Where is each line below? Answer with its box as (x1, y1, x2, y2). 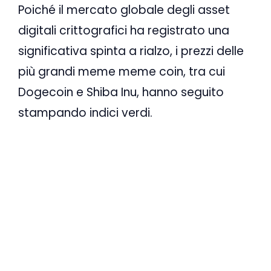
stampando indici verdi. (18, 105, 152, 121)
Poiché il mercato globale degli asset (18, 2, 230, 18)
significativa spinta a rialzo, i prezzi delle (18, 43, 244, 59)
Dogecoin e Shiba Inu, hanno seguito (18, 84, 224, 100)
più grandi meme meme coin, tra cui (18, 64, 225, 80)
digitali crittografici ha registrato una (18, 22, 229, 39)
